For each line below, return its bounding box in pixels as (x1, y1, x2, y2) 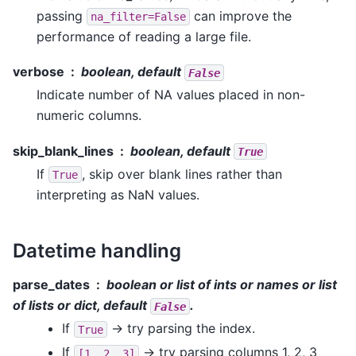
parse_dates (13, 277, 90, 293)
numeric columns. (37, 107, 141, 124)
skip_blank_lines (13, 142, 114, 159)
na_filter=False (91, 10, 186, 23)
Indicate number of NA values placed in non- (37, 87, 305, 103)
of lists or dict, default (13, 297, 150, 314)
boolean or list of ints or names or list (106, 277, 337, 293)
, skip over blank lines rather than (82, 165, 282, 182)
